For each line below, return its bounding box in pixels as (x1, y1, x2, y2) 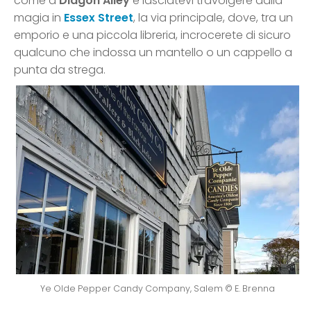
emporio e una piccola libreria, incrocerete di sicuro (14, 27, 291, 44)
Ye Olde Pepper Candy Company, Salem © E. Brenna (40, 283, 275, 295)
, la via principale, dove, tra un (133, 10, 293, 26)
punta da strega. (14, 62, 106, 78)
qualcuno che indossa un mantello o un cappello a (14, 44, 292, 61)
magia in (14, 10, 64, 26)
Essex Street (64, 10, 133, 26)
